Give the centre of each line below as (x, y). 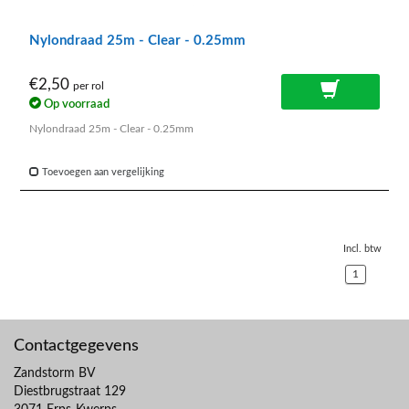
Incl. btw (362, 249)
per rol (89, 86)
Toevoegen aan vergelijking (102, 173)
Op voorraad (75, 105)
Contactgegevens (76, 346)
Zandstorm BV (54, 374)
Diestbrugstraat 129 (70, 392)
